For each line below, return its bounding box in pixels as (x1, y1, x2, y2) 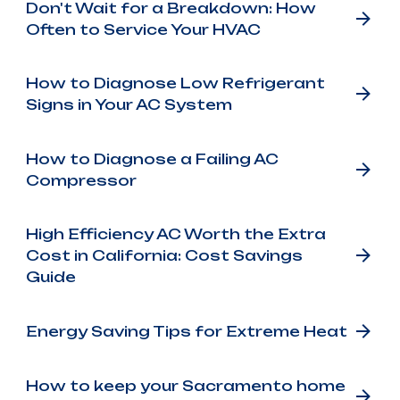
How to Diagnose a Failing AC (25, 149, 279, 168)
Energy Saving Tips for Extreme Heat (25, 322, 347, 341)
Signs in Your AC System (25, 96, 232, 114)
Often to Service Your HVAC (25, 20, 261, 38)
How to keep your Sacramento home (25, 376, 346, 395)
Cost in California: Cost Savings (25, 246, 303, 265)
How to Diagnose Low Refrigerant (25, 74, 325, 93)
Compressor (25, 171, 137, 189)
